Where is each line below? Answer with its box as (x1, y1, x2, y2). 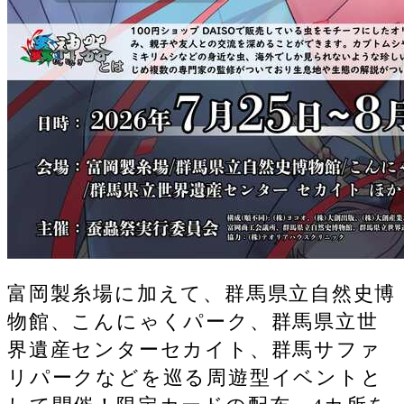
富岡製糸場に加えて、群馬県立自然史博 (7, 281, 397, 305)
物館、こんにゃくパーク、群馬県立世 (7, 309, 379, 333)
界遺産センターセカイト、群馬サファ (7, 337, 381, 361)
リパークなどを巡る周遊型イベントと (7, 365, 383, 389)
